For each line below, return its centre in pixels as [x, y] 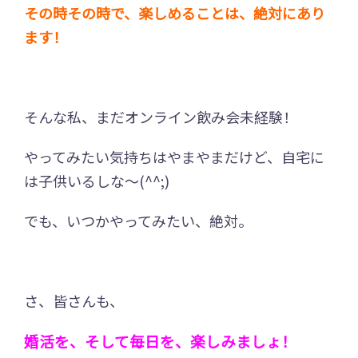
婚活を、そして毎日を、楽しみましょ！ [160, 340]
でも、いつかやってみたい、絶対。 [138, 220]
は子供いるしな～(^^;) [97, 180]
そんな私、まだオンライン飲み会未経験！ [161, 116]
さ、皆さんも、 [74, 300]
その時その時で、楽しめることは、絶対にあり [175, 12]
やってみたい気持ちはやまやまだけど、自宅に [174, 156]
